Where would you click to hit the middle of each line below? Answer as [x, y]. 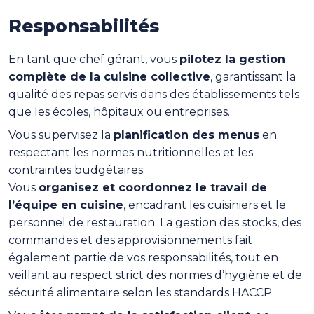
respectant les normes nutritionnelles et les [131, 152]
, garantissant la [253, 77]
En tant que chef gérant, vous [94, 59]
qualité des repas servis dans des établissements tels [154, 94]
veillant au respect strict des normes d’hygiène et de [155, 275]
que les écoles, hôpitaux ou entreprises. [119, 112]
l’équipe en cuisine [66, 205]
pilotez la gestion [232, 59]
